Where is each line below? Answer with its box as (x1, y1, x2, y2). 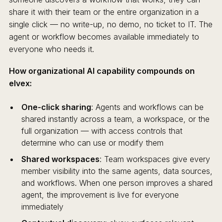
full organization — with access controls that (21, 126, 182, 136)
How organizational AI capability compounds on (8, 65, 195, 76)
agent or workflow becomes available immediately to (8, 31, 199, 42)
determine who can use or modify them (21, 138, 164, 148)
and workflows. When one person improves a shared (21, 177, 213, 188)
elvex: (8, 78, 32, 88)
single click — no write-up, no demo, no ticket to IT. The (8, 19, 213, 29)
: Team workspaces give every (99, 154, 210, 164)
